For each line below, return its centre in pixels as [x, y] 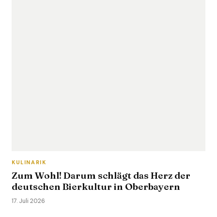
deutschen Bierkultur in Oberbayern [96, 186]
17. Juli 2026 [28, 201]
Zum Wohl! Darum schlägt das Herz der [101, 175]
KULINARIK [29, 162]
